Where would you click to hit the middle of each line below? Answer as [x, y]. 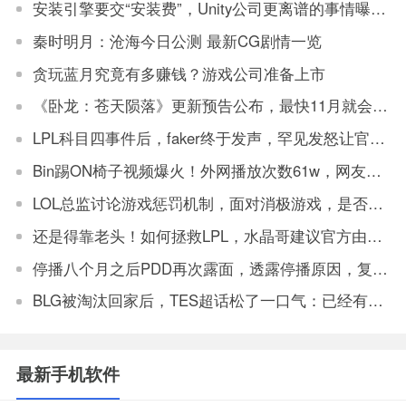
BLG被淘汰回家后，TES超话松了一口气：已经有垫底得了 [375, 300]
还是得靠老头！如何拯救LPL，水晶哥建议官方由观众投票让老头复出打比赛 [374, 235]
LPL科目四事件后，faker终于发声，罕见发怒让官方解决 [377, 138]
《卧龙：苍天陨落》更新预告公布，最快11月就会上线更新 [380, 106]
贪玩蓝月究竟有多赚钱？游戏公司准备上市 [179, 73]
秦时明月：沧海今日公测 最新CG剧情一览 [177, 40]
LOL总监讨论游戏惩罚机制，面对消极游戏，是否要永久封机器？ [375, 203]
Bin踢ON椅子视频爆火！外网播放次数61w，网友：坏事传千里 [373, 171]
